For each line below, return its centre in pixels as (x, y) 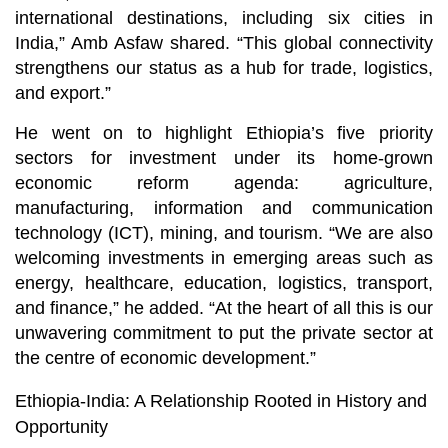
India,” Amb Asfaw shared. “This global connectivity (224, 43)
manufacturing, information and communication (224, 208)
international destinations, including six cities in (224, 18)
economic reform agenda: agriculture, (224, 183)
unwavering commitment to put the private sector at (224, 333)
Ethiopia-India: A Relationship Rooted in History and (221, 401)
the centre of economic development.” (165, 358)
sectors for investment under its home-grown (224, 158)
